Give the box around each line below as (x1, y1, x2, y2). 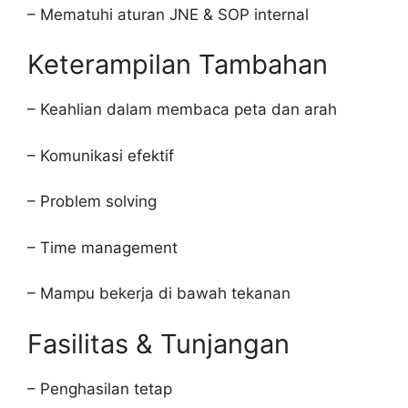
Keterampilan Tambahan (27, 48, 328, 80)
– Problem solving (27, 192, 157, 210)
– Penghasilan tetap (27, 379, 172, 398)
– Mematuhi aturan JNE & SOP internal (27, 5, 309, 24)
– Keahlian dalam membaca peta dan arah (27, 100, 337, 118)
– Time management (27, 238, 178, 257)
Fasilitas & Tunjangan (27, 327, 290, 360)
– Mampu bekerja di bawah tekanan (27, 284, 291, 302)
